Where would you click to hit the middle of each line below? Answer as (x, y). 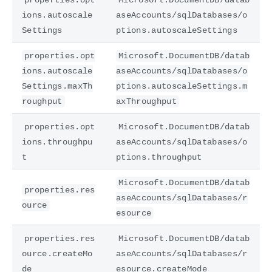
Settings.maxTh (57, 86)
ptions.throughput (159, 157)
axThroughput (146, 101)
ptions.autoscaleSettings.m (182, 86)
